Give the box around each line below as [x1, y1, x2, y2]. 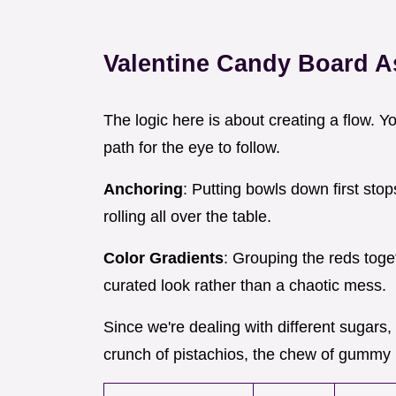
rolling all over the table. [103, 208, 271, 226]
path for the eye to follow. [103, 139, 280, 157]
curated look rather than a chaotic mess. [103, 277, 386, 295]
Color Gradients [103, 249, 224, 268]
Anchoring [103, 180, 183, 199]
